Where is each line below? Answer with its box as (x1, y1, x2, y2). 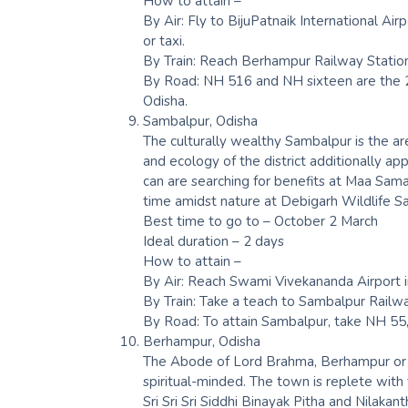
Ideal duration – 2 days (143, 231, 284, 250)
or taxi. (143, 31, 185, 50)
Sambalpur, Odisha (143, 111, 258, 130)
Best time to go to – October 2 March (143, 211, 378, 230)
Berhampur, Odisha (143, 331, 260, 351)
